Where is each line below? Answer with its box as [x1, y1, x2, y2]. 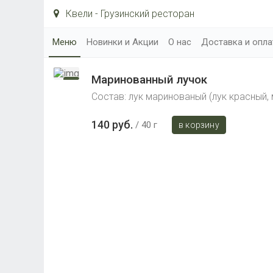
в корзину [179, 120, 219, 130]
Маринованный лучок [91, 73, 207, 87]
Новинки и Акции [87, 37, 158, 48]
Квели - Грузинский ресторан [63, 8, 195, 19]
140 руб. [91, 118, 133, 131]
